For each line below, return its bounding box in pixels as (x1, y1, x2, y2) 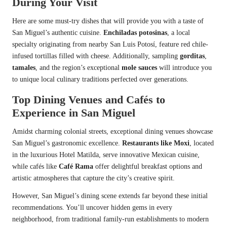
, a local (167, 28, 190, 36)
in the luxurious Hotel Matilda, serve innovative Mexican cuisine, (12, 150, 200, 159)
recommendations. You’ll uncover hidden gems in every (12, 203, 172, 211)
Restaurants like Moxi (122, 139, 190, 147)
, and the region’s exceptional (35, 63, 122, 71)
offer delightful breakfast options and (93, 162, 202, 170)
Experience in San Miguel (12, 106, 135, 119)
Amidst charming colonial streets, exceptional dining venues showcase (12, 127, 213, 135)
